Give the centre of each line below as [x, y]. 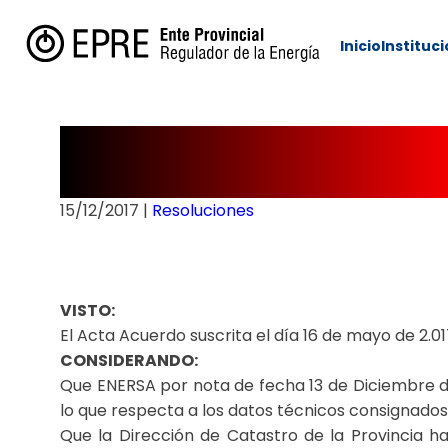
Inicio [360, 46]
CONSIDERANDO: [129, 360]
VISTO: [87, 310]
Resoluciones [203, 210]
